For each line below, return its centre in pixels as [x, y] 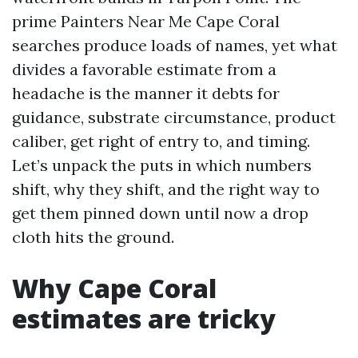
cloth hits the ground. [93, 237]
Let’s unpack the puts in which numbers [162, 165]
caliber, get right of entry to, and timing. [161, 141]
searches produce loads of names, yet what [175, 45]
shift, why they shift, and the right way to [166, 189]
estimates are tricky [144, 318]
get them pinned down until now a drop [160, 213]
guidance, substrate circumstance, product [174, 117]
